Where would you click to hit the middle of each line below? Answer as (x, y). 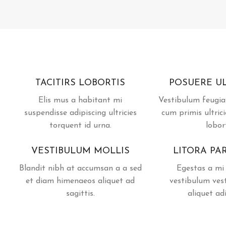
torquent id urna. (80, 125)
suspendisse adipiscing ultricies (80, 113)
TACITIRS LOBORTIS (80, 83)
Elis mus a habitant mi (80, 100)
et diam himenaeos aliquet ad (80, 181)
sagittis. (80, 193)
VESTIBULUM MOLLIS (80, 151)
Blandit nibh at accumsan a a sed (80, 168)
